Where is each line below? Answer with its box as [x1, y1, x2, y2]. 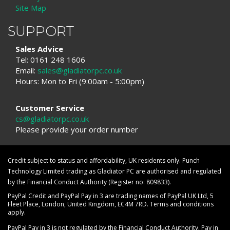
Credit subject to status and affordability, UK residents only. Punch [8, 156, 200, 165]
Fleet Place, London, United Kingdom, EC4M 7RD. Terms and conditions [8, 199, 214, 208]
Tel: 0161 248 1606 [15, 54, 85, 65]
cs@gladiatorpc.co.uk [15, 113, 89, 124]
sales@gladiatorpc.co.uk [37, 65, 122, 76]
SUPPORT [8, 23, 74, 40]
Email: [15, 65, 37, 76]
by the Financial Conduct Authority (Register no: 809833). [8, 177, 171, 186]
